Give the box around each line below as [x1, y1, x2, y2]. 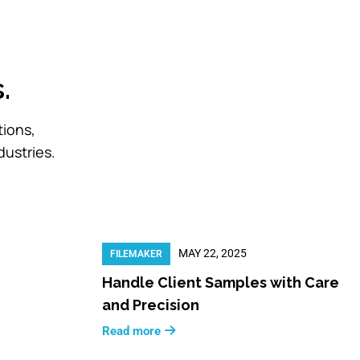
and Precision [102, 296, 199, 313]
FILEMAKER [110, 247, 162, 260]
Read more [102, 323, 161, 338]
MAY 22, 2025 [178, 246, 247, 260]
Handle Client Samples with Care [102, 273, 339, 291]
